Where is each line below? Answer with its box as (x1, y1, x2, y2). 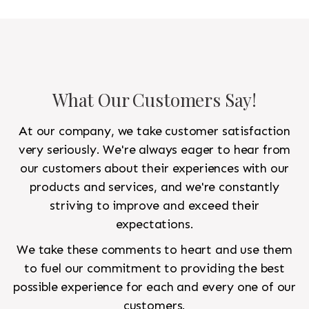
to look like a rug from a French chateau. (21, 4, 232, 18)
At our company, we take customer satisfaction (19, 123, 290, 139)
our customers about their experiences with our (19, 161, 290, 177)
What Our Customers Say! (52, 88, 257, 112)
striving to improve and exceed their (50, 198, 259, 214)
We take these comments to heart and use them (17, 242, 292, 258)
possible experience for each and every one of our (12, 279, 297, 295)
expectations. (115, 217, 194, 232)
